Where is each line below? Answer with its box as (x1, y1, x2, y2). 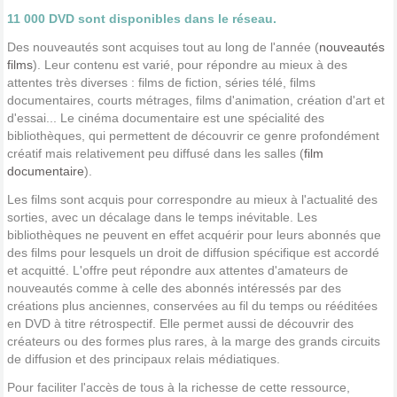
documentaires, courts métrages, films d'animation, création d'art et (7, 93, 385, 108)
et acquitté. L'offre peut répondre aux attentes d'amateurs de (7, 263, 348, 278)
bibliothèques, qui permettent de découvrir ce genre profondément (7, 128, 379, 144)
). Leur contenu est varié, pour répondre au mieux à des (33, 58, 347, 73)
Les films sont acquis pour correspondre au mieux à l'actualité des (7, 192, 378, 207)
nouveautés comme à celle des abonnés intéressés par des (7, 281, 341, 296)
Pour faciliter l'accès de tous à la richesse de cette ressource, (7, 380, 350, 395)
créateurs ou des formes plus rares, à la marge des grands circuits (7, 334, 380, 349)
